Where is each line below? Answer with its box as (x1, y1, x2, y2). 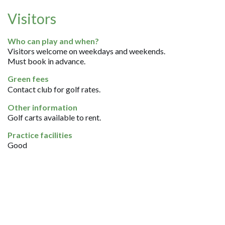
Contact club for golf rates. (8, 84, 101, 94)
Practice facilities (8, 130, 73, 140)
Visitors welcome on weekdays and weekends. (8, 46, 166, 56)
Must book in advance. (8, 56, 86, 66)
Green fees (8, 74, 49, 83)
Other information (8, 102, 78, 112)
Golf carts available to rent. (8, 113, 101, 122)
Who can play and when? (8, 36, 99, 46)
